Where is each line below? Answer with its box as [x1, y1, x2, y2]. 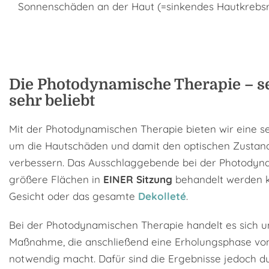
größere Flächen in [9, 173, 103, 186]
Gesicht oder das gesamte [9, 190, 138, 202]
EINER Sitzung [103, 173, 172, 186]
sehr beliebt [9, 92, 95, 109]
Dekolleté [138, 190, 186, 202]
